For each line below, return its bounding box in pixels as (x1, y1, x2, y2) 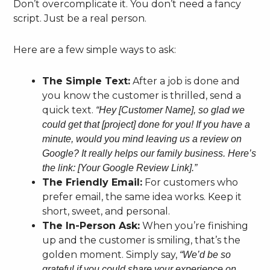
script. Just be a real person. (13, 12, 147, 24)
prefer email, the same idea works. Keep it (42, 190, 242, 202)
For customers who (142, 176, 239, 188)
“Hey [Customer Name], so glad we (96, 104, 245, 115)
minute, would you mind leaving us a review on (42, 133, 242, 144)
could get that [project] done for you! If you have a (42, 119, 251, 130)
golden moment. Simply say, (42, 248, 180, 260)
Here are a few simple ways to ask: (13, 43, 177, 55)
